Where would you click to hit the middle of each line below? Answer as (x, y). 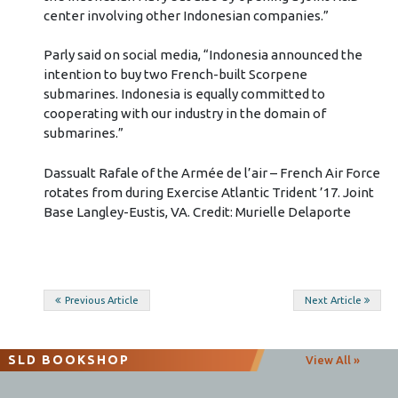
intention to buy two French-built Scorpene (175, 75)
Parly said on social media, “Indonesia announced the (203, 55)
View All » (332, 360)
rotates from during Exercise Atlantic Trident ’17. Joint (208, 192)
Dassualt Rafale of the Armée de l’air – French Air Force (211, 172)
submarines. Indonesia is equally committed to (184, 94)
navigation (108, 332)
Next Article (334, 301)
